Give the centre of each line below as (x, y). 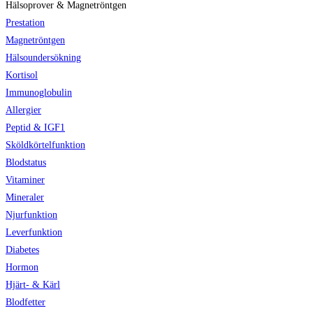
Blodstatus (26, 163)
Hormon (22, 268)
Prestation (25, 23)
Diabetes (22, 250)
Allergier (23, 110)
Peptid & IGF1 (35, 128)
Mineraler (25, 198)
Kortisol (22, 75)
